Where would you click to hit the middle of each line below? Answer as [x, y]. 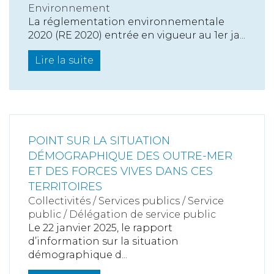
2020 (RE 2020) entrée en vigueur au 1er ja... [137, 35]
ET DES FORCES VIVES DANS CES [120, 172]
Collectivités [59, 201]
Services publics [139, 201]
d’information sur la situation [103, 242]
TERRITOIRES [65, 187]
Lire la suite [64, 61]
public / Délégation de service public [122, 215]
